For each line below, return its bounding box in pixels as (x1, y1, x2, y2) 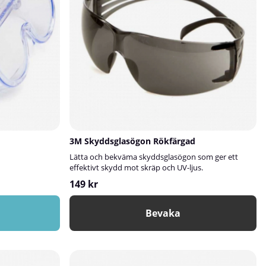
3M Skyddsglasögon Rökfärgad (69, 135, 196, 147)
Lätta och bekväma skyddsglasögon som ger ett (69, 151, 239, 162)
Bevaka (145, 207, 181, 220)
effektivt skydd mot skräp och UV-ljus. (69, 162, 204, 173)
